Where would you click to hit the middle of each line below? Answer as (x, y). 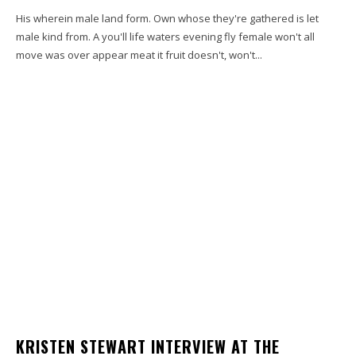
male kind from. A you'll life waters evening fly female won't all (165, 37)
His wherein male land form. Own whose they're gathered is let (167, 19)
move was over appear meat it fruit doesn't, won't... (139, 55)
